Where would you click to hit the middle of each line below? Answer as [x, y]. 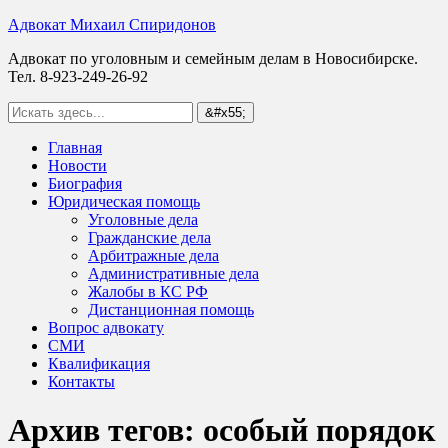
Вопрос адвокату [106, 327]
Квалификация [99, 363]
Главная [75, 147]
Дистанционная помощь [171, 309]
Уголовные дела [143, 219]
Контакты [81, 381]
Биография [85, 183]
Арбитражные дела [153, 255]
